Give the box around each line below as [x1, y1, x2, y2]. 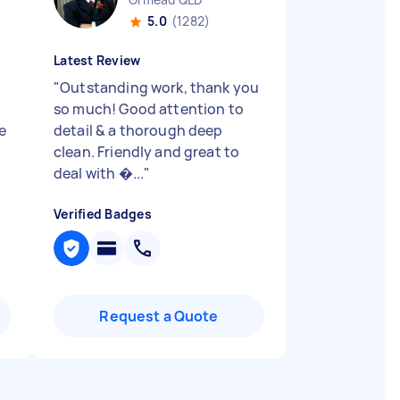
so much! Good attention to [54, 99, 244, 119]
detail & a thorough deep [54, 121, 223, 140]
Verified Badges [54, 205, 152, 222]
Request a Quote [99, 306, 219, 326]
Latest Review [54, 52, 141, 69]
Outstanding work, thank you [60, 78, 260, 97]
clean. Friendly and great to [54, 142, 240, 162]
